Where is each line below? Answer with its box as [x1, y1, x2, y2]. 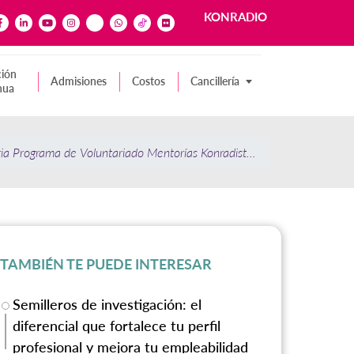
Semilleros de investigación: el [13, 296, 202, 314]
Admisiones [51, 74, 107, 88]
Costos [132, 74, 165, 88]
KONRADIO [204, 9, 267, 24]
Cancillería [190, 74, 239, 88]
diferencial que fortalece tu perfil [13, 317, 221, 335]
